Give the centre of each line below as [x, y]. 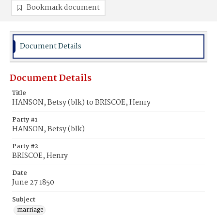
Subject [24, 200]
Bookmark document [63, 8]
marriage [30, 210]
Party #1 [25, 120]
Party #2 [25, 147]
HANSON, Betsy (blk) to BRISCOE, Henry [81, 103]
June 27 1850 [33, 183]
